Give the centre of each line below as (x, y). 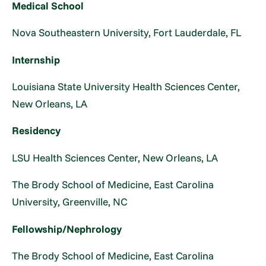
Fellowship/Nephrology (67, 229)
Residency (37, 131)
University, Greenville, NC (70, 202)
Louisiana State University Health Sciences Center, (126, 87)
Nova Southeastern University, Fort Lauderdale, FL (127, 33)
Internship (36, 59)
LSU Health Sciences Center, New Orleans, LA (115, 157)
